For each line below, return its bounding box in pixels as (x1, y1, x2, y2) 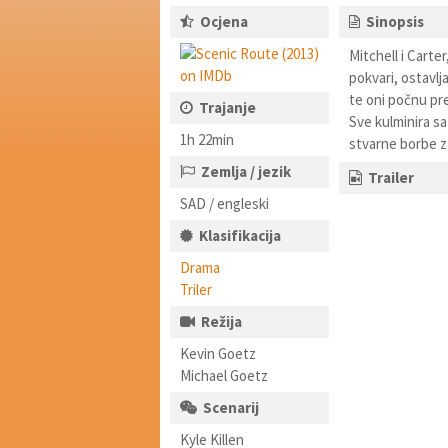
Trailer (367, 168, 414, 187)
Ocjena (200, 12, 248, 31)
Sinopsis (365, 12, 424, 31)
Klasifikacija (199, 226, 281, 245)
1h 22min (180, 130, 234, 149)
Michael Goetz (180, 366, 268, 385)
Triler (180, 280, 212, 299)
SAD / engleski (180, 194, 269, 213)
